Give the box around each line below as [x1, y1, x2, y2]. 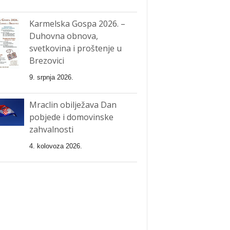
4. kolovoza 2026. [29, 142, 82, 150]
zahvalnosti [29, 123, 73, 135]
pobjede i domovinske [29, 111, 113, 123]
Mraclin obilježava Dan [29, 99, 117, 110]
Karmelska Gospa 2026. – [29, 17, 125, 29]
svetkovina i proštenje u [29, 42, 122, 54]
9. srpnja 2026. [29, 73, 73, 81]
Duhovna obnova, [29, 30, 98, 42]
